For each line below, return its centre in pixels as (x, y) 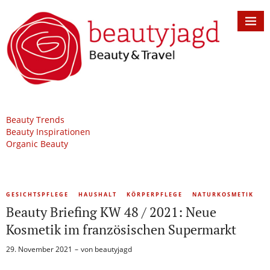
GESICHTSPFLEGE (37, 195)
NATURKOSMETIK (223, 195)
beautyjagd (113, 250)
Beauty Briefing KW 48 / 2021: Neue (111, 212)
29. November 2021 (39, 250)
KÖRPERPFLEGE (155, 195)
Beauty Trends (35, 120)
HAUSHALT (98, 195)
